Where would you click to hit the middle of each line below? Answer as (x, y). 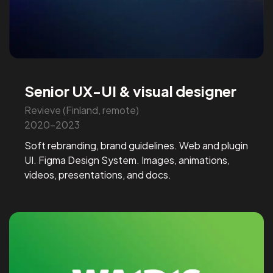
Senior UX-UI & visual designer (131, 91)
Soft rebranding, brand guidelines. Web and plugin (136, 146)
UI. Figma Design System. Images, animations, (127, 160)
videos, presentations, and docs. (98, 175)
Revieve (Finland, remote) (82, 110)
